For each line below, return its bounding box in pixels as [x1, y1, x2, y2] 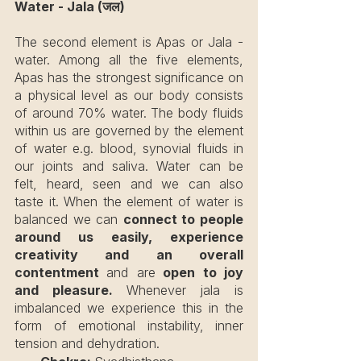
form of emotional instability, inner [15, 317, 243, 334]
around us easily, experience [15, 228, 243, 245]
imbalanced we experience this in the [15, 299, 243, 316]
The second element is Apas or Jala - [15, 33, 243, 50]
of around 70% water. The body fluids [15, 104, 243, 121]
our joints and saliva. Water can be [15, 157, 243, 174]
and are [106, 263, 156, 280]
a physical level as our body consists [15, 86, 243, 103]
